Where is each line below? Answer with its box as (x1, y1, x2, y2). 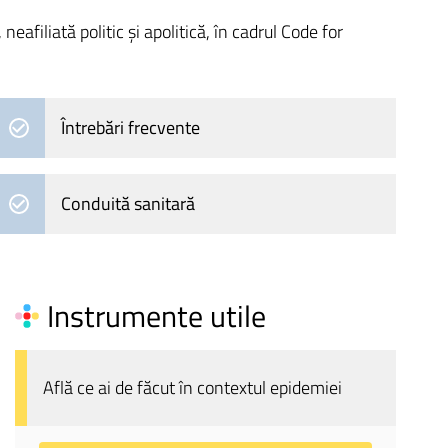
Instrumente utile (46, 293, 266, 339)
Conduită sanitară (61, 190, 196, 217)
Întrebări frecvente (61, 114, 201, 141)
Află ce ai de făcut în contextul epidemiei (42, 374, 342, 401)
